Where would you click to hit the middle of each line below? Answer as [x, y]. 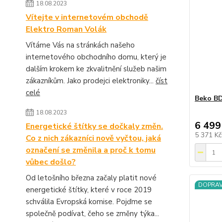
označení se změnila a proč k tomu [91, 150]
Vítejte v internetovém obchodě [87, 18]
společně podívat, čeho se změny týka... [92, 214]
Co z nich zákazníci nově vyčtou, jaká [93, 139]
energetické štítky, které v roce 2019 [89, 190]
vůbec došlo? [51, 162]
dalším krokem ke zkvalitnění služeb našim [96, 69]
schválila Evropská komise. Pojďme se [89, 202]
